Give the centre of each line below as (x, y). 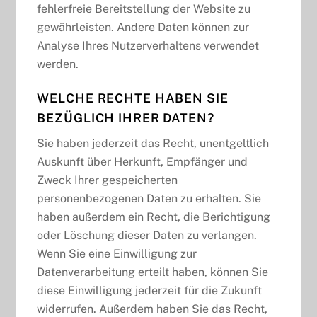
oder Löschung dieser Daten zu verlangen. (147, 236)
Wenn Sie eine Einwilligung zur (117, 254)
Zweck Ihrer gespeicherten (108, 180)
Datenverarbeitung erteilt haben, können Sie (153, 272)
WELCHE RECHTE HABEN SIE (133, 98)
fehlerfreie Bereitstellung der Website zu (144, 9)
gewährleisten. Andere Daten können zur (143, 28)
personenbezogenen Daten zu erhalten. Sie (149, 199)
